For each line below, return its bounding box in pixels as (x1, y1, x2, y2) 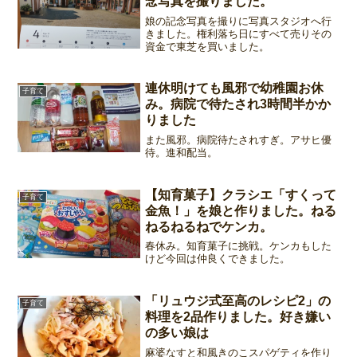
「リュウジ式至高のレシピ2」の (145, 294, 331, 308)
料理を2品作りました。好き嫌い (145, 310, 331, 324)
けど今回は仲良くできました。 (145, 253, 291, 265)
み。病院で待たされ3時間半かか (145, 97, 331, 112)
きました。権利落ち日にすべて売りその (145, 27, 332, 40)
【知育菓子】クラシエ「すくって (145, 187, 337, 202)
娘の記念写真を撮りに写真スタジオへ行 (145, 14, 332, 27)
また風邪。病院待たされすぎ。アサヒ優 (145, 133, 332, 146)
